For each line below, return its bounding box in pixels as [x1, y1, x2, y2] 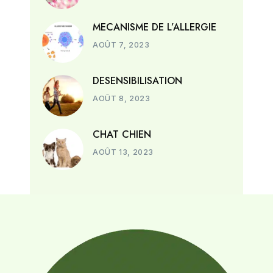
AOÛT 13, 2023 [93, 147, 154, 157]
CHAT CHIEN [93, 127, 152, 141]
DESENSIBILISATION [93, 73, 183, 88]
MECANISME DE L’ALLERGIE [93, 19, 217, 34]
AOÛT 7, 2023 [93, 40, 150, 49]
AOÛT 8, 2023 [93, 93, 151, 103]
